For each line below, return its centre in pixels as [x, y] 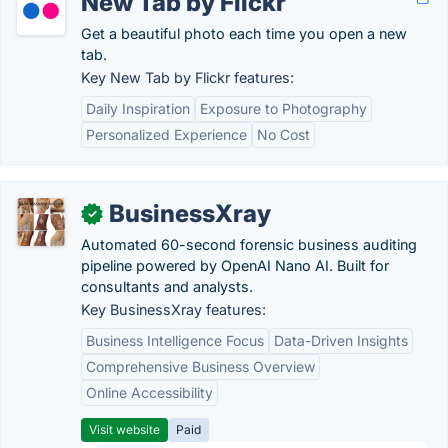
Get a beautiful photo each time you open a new [244, 33]
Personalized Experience [166, 134]
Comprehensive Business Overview [200, 366]
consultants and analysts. [167, 286]
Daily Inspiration [138, 108]
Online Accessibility [149, 392]
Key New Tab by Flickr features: [187, 77]
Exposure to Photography [283, 108]
